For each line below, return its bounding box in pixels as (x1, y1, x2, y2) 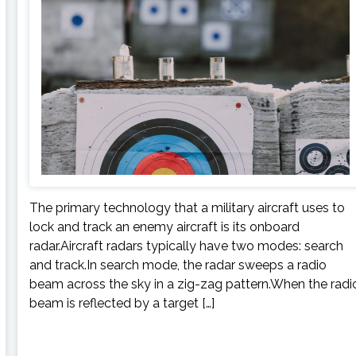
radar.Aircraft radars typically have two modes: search (29, 238, 344, 253)
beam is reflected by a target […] (29, 295, 215, 311)
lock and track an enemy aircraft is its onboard (29, 219, 300, 234)
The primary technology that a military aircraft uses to (29, 199, 346, 215)
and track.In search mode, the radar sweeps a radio (29, 257, 327, 273)
